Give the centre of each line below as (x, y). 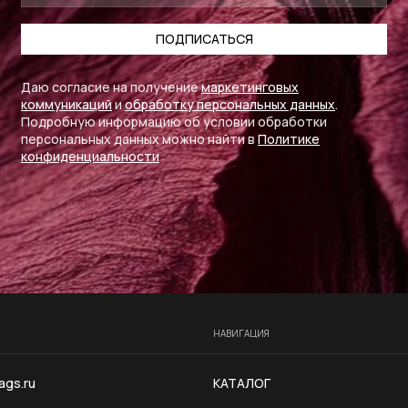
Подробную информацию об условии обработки (174, 122)
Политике (289, 139)
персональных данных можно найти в (139, 139)
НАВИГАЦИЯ (241, 333)
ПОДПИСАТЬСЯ (204, 39)
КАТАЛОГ (242, 383)
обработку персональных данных (230, 104)
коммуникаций (66, 104)
